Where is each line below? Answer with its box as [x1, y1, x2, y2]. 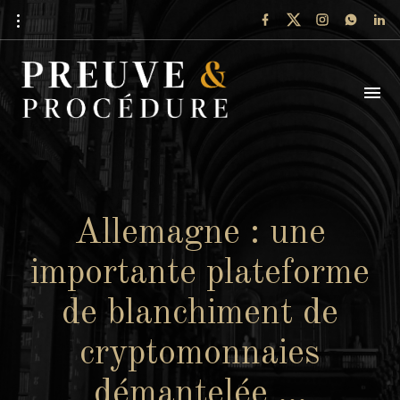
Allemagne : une [74, 216, 326, 252]
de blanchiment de [62, 296, 338, 332]
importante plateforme [30, 256, 370, 292]
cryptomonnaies [79, 337, 321, 372]
